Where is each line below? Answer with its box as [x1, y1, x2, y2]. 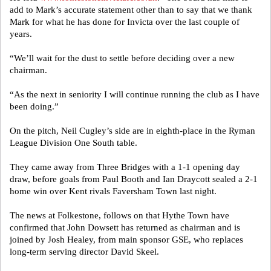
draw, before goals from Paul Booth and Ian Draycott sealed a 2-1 [10, 174, 258, 184]
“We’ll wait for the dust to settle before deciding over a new [10, 53, 235, 63]
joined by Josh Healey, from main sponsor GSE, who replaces [10, 235, 243, 244]
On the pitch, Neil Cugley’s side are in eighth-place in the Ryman [10, 126, 255, 135]
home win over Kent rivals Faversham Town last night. [10, 186, 217, 196]
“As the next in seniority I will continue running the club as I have [10, 90, 260, 99]
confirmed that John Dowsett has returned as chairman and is [10, 223, 240, 232]
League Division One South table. [10, 138, 137, 148]
